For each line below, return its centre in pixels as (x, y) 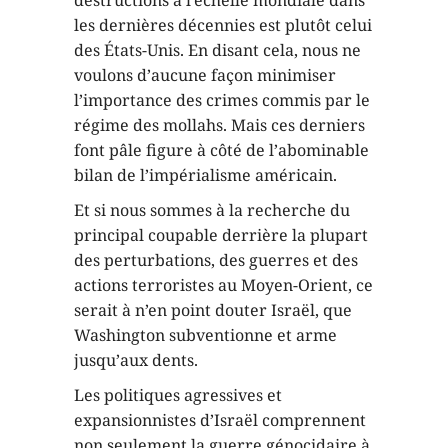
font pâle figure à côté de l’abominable (221, 149)
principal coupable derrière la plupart (221, 234)
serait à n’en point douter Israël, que (213, 309)
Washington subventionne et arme (205, 334)
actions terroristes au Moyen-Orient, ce (223, 284)
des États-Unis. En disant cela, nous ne (217, 49)
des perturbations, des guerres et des (216, 259)
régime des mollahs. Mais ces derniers (219, 124)
